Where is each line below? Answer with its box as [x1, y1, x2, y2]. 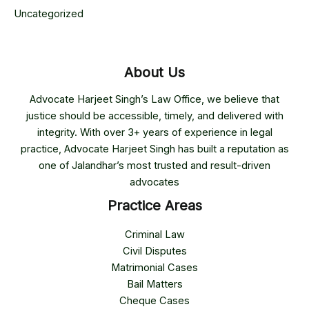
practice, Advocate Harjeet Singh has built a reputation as [20, 142, 289, 155]
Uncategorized [14, 7, 83, 20]
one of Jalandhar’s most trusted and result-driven [39, 159, 270, 172]
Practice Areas [107, 197, 202, 214]
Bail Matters [126, 278, 183, 290]
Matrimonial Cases [111, 261, 198, 274]
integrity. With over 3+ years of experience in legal [37, 126, 272, 139]
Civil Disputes [122, 245, 187, 257]
